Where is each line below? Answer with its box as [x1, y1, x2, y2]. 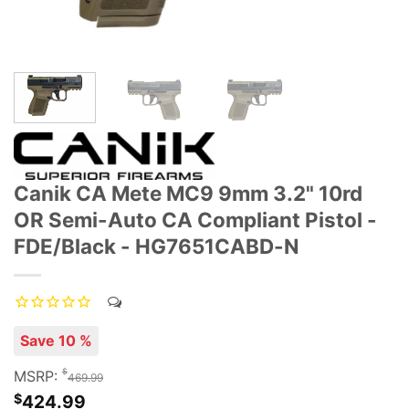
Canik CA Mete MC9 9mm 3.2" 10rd [14, 180, 362, 205]
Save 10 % [20, 331, 92, 351]
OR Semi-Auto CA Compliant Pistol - [14, 206, 377, 232]
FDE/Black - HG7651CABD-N [14, 233, 299, 258]
